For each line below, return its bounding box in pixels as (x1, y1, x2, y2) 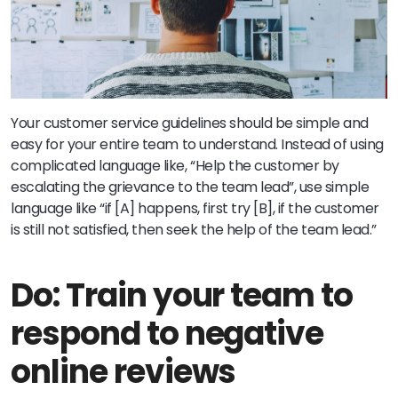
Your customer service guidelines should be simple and (11, 112, 369, 133)
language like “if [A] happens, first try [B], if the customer (11, 197, 379, 219)
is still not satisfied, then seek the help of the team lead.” (11, 219, 377, 240)
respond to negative (11, 310, 324, 356)
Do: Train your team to (11, 272, 354, 318)
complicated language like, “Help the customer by (11, 155, 339, 176)
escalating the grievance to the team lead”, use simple (11, 176, 370, 197)
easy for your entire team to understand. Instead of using (11, 133, 384, 155)
